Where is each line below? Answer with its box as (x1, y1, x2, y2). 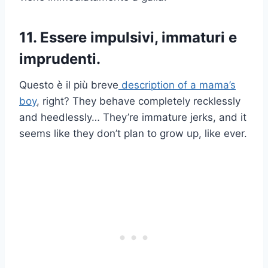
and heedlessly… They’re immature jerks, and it (19, 111, 246, 124)
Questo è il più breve (19, 79, 118, 92)
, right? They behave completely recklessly (36, 95, 240, 108)
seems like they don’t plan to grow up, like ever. (19, 127, 247, 140)
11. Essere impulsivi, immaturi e (19, 29, 237, 47)
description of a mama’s (118, 79, 236, 92)
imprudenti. (19, 50, 100, 68)
